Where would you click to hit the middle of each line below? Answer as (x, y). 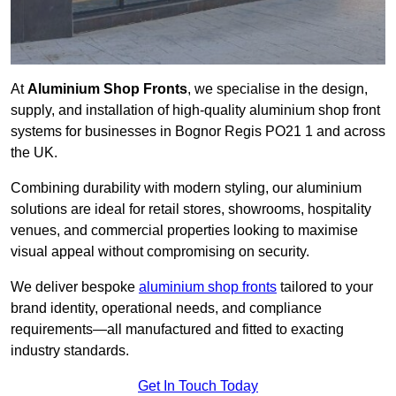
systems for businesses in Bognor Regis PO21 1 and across (198, 132)
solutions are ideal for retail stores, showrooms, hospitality (191, 209)
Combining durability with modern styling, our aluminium (186, 188)
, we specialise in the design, (278, 89)
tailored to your (325, 287)
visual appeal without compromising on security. (160, 252)
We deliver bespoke (75, 287)
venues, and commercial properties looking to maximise (184, 231)
